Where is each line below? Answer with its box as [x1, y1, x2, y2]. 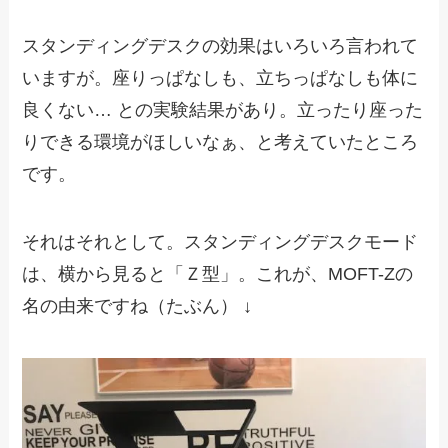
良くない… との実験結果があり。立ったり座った [22, 100, 424, 121]
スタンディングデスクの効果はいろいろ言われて [22, 36, 419, 57]
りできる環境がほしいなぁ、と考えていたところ [22, 132, 419, 153]
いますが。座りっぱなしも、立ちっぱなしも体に [22, 68, 419, 89]
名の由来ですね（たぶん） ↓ [22, 296, 253, 316]
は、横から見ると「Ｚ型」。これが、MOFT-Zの [22, 264, 414, 284]
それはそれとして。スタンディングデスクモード [22, 232, 419, 252]
